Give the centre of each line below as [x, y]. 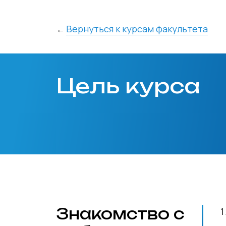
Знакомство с [121, 214]
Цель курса [128, 86]
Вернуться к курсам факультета [137, 29]
